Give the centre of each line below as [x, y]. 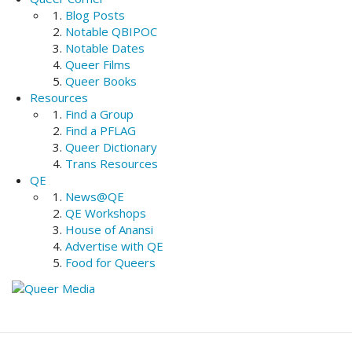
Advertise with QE [114, 246]
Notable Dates [104, 48]
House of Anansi [109, 230]
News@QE [94, 197]
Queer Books [101, 81]
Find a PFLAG [100, 131]
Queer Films [97, 65]
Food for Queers [110, 263]
